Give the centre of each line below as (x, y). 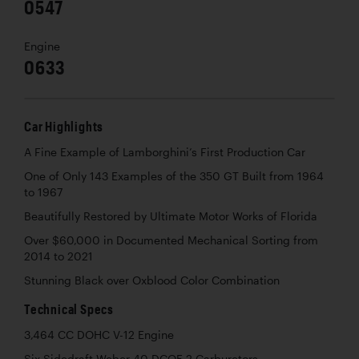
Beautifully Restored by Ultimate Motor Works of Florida (171, 216)
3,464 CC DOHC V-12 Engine (99, 335)
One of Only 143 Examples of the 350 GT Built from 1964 (174, 176)
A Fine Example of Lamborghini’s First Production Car (165, 152)
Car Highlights (64, 126)
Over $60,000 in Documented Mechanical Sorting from (171, 240)
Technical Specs (69, 309)
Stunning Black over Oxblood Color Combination (152, 280)
